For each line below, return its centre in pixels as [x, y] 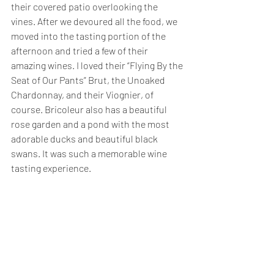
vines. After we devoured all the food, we [95, 21]
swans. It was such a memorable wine [90, 153]
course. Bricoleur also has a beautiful [90, 109]
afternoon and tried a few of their [80, 50]
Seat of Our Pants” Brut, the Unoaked [89, 80]
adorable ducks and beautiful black [85, 138]
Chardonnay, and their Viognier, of [83, 94]
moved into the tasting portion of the [89, 35]
